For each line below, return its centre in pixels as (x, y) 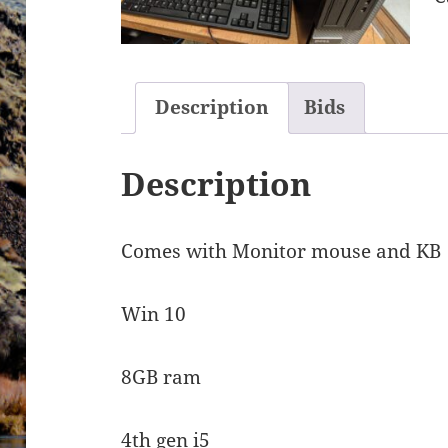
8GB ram (161, 377)
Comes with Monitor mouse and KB (281, 251)
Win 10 (154, 314)
